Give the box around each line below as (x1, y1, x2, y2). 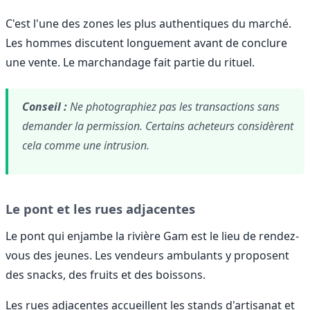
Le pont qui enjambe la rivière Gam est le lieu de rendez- (6, 228, 299, 244)
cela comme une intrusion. (22, 138, 149, 154)
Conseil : (22, 99, 67, 115)
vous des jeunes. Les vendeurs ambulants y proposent (6, 247, 289, 263)
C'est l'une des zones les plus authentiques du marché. (6, 16, 291, 32)
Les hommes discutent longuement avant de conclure (6, 35, 287, 51)
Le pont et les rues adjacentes (6, 199, 195, 217)
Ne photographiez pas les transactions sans (67, 99, 280, 115)
